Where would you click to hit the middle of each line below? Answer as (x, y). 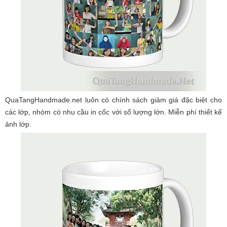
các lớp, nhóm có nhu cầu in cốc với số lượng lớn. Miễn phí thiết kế (113, 112)
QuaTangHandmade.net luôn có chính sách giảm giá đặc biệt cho (113, 100)
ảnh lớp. (18, 124)
